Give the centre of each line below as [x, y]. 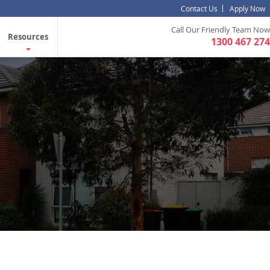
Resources [28, 37]
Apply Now [247, 8]
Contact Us [199, 8]
